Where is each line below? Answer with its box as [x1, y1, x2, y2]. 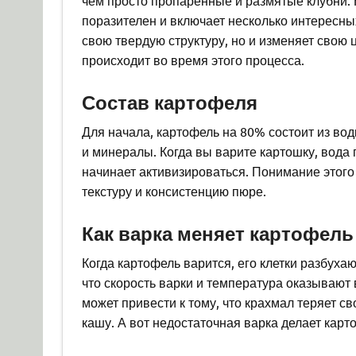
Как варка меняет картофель [81, 220, 354, 246]
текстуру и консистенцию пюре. [81, 182, 266, 199]
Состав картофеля [81, 89, 257, 114]
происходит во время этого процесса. [81, 52, 304, 68]
